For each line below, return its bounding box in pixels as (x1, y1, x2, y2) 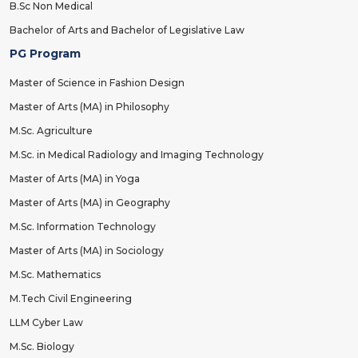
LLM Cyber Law (10, 316, 83, 329)
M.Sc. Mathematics (10, 268, 101, 281)
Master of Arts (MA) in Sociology (10, 245, 164, 257)
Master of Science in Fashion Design (10, 77, 185, 89)
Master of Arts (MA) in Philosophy (10, 101, 169, 113)
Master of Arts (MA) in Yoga (10, 173, 140, 185)
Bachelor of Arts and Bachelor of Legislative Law (10, 24, 245, 37)
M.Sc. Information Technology (10, 221, 156, 233)
